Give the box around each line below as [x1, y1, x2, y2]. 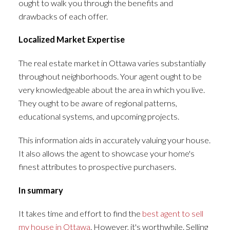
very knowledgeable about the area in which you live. [18, 85, 205, 95]
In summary [18, 185, 63, 195]
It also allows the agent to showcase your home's [18, 148, 195, 158]
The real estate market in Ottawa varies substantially [18, 58, 206, 68]
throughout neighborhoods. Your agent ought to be [18, 71, 202, 82]
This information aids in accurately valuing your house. [18, 135, 210, 145]
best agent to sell [142, 208, 203, 219]
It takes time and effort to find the [18, 208, 142, 219]
